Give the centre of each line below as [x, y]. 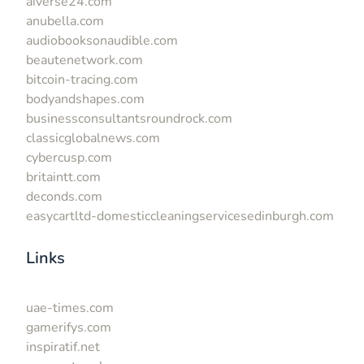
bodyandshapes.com [85, 99]
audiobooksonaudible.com [102, 40]
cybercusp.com [69, 157]
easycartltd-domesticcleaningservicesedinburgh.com [180, 216]
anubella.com [65, 21]
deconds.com [64, 196]
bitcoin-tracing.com [82, 79]
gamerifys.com [69, 327]
